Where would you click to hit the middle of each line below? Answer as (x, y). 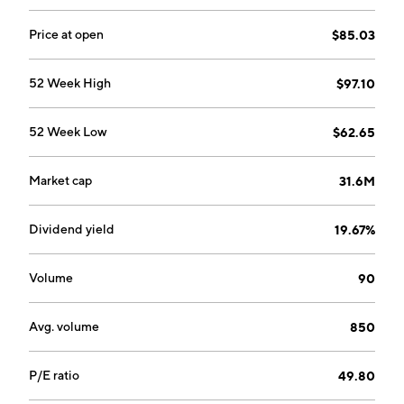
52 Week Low (68, 132)
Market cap (60, 180)
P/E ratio (54, 375)
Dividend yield (72, 229)
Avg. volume (64, 326)
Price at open (66, 34)
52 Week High (70, 83)
